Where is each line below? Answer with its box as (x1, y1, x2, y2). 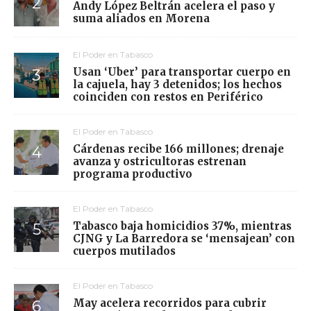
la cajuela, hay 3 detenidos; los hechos (73, 77, 282, 91)
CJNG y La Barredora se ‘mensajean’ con (73, 231, 295, 245)
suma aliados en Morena (73, 12, 210, 26)
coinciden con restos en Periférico (73, 90, 263, 103)
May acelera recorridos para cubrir (73, 296, 267, 310)
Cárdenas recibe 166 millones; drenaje (73, 142, 284, 155)
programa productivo (73, 167, 192, 180)
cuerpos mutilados (73, 244, 176, 258)
